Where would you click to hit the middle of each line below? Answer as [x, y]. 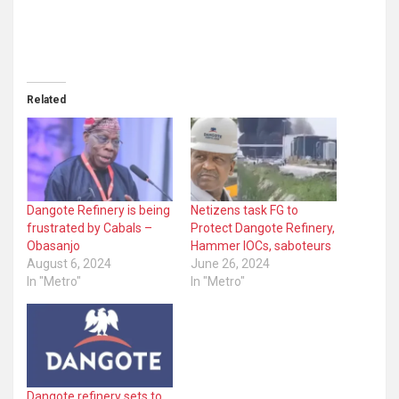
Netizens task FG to [244, 211]
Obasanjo [53, 246]
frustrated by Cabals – [90, 228]
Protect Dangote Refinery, [263, 228]
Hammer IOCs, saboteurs [261, 246]
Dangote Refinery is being [98, 211]
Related [46, 100]
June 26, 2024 [230, 264]
